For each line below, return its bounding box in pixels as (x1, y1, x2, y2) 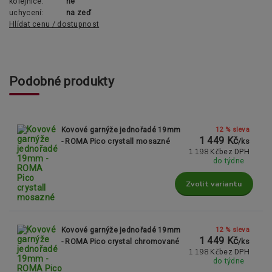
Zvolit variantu (186, 178, 242, 189)
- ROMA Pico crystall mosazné (61, 137, 171, 146)
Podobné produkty (9, 74, 114, 89)
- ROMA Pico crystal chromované (61, 237, 180, 246)
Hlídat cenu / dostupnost (9, 20, 100, 29)
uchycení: (9, 8, 44, 18)
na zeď (66, 8, 91, 18)
